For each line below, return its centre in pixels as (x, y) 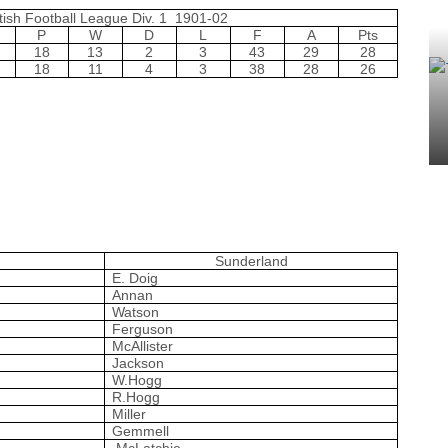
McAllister (143, 345)
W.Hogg (137, 379)
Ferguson (143, 328)
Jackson (138, 362)
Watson (136, 311)
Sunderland (251, 260)
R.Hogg (136, 396)
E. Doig (135, 277)
